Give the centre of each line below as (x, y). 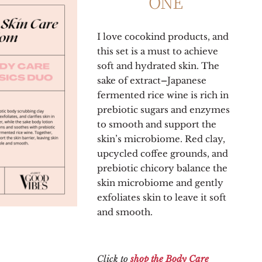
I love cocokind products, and (163, 36)
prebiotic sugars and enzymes (164, 109)
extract (146, 80)
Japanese (187, 80)
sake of (113, 80)
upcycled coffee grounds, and (163, 153)
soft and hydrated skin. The (158, 65)
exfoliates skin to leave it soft (162, 197)
